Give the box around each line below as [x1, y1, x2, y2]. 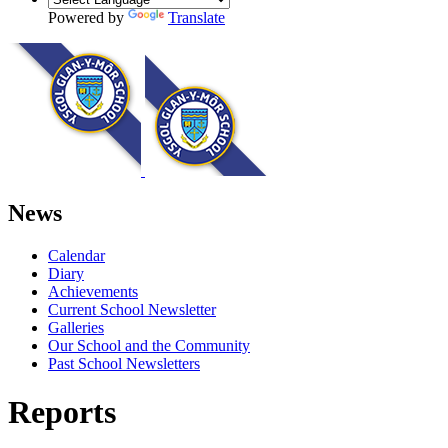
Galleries [48, 318, 104, 336]
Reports [8, 394, 116, 431]
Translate [168, 8, 225, 26]
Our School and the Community [48, 336, 250, 354]
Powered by [48, 8, 128, 26]
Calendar [48, 246, 105, 264]
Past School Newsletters [48, 354, 200, 372]
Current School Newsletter [48, 300, 216, 318]
